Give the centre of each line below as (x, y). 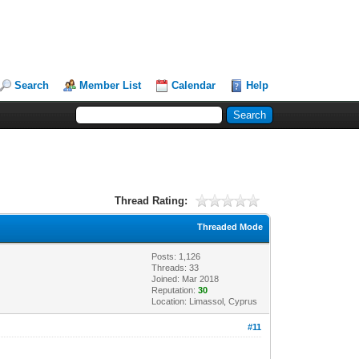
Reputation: (175, 290)
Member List (111, 85)
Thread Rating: (151, 200)
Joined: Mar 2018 (186, 278)
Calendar (194, 85)
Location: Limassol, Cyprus (205, 301)
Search (32, 85)
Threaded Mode (230, 226)
